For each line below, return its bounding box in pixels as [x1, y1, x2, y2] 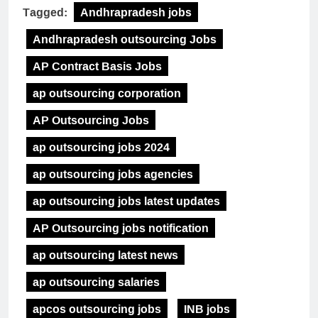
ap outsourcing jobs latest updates [33, 190, 220, 212]
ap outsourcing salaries [33, 271, 160, 293]
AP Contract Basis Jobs [33, 55, 162, 77]
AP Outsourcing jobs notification [33, 217, 209, 239]
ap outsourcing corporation [33, 82, 181, 104]
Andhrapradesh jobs [80, 1, 192, 23]
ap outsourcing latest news [33, 244, 178, 266]
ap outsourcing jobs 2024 [33, 136, 170, 158]
